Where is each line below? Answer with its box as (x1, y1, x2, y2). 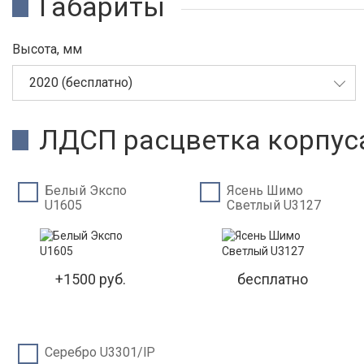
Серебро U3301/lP (45, 344, 155, 360)
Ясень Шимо (227, 183, 304, 198)
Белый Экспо (45, 183, 127, 198)
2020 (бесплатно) (29, 75, 132, 90)
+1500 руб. (55, 271, 127, 288)
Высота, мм (12, 41, 82, 57)
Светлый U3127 (227, 197, 322, 213)
